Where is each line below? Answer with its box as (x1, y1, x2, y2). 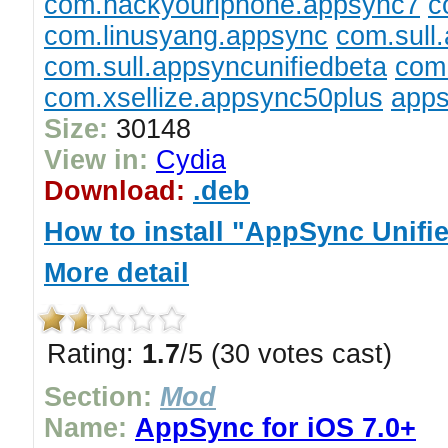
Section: (44, 382, 152, 412)
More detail (44, 258, 189, 288)
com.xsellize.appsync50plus (44, 83, 383, 113)
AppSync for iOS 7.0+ (135, 413, 416, 443)
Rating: (47, 339, 142, 369)
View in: (44, 145, 148, 175)
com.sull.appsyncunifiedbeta (44, 52, 387, 82)
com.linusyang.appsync (44, 21, 328, 51)
